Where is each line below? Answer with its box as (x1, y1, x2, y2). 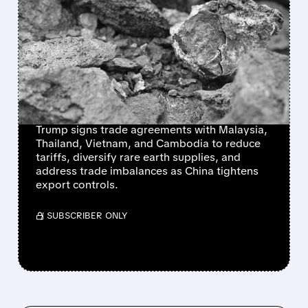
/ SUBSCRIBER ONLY (40, 209, 127, 221)
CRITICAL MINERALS (35, 23, 221, 50)
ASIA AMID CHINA (35, 68, 197, 96)
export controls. (35, 177, 118, 192)
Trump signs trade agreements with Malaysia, (35, 122, 267, 137)
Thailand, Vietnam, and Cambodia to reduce (35, 135, 261, 151)
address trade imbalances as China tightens (35, 163, 258, 178)
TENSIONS (35, 91, 129, 118)
